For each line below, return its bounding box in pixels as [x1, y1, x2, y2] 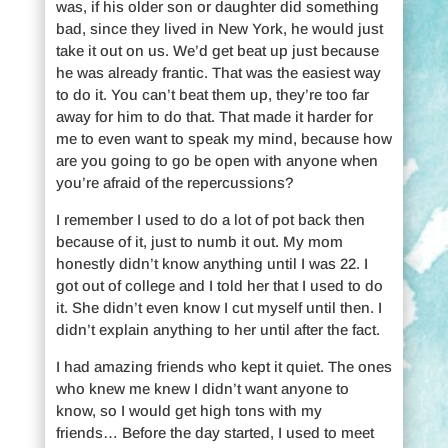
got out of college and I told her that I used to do [55, 276, 383, 294]
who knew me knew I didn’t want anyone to [55, 379, 349, 397]
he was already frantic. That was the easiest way [55, 63, 381, 81]
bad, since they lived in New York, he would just [55, 19, 383, 37]
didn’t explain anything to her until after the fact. [55, 320, 380, 338]
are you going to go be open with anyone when [55, 151, 378, 169]
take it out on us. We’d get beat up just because [55, 41, 379, 59]
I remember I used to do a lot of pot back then [55, 210, 365, 228]
